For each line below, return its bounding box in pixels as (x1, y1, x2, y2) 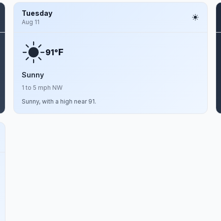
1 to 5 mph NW (21, 84, 63, 91)
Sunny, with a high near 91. (21, 98, 96, 105)
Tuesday (21, 9, 52, 17)
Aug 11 (21, 18, 39, 26)
